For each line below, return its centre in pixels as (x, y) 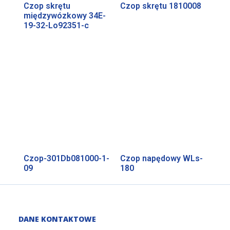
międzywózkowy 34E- (64, 15)
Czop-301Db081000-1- (66, 158)
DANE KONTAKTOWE (57, 219)
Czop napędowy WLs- (161, 158)
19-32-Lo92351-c (56, 25)
